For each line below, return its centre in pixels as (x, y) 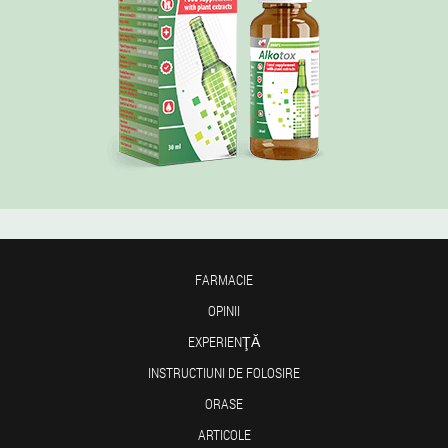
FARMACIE (224, 279)
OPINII (224, 310)
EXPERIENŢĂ (224, 341)
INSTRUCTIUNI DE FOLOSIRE (224, 372)
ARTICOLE (224, 434)
